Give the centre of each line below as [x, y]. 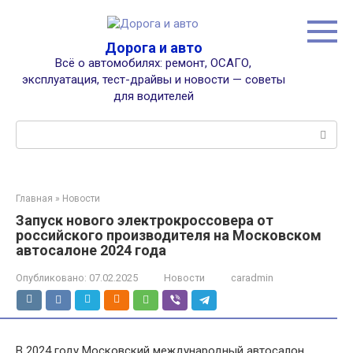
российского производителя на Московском [169, 235]
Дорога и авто [153, 48]
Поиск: [34, 128]
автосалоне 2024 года [91, 250]
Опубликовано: [51, 278]
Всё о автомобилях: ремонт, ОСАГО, [153, 63]
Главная [34, 199]
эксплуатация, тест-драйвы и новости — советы [153, 80]
